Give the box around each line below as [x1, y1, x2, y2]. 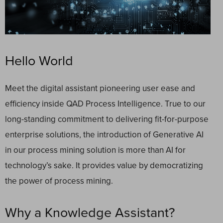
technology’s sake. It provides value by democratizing [5, 160, 203, 171]
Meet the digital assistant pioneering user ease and [5, 83, 195, 94]
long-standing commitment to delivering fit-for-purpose [5, 114, 209, 125]
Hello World [5, 53, 73, 70]
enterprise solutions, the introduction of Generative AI [5, 129, 204, 140]
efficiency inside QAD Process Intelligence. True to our [5, 99, 206, 110]
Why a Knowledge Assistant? [5, 205, 175, 222]
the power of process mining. [5, 176, 113, 187]
